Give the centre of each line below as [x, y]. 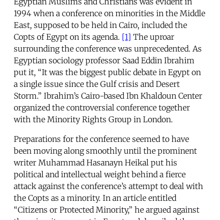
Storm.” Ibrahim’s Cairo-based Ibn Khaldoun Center [108, 96]
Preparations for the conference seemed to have [101, 139]
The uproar [153, 37]
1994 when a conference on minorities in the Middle [110, 13]
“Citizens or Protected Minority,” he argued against [107, 209]
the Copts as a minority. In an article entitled [95, 198]
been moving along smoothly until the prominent [105, 151]
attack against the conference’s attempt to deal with [109, 186]
